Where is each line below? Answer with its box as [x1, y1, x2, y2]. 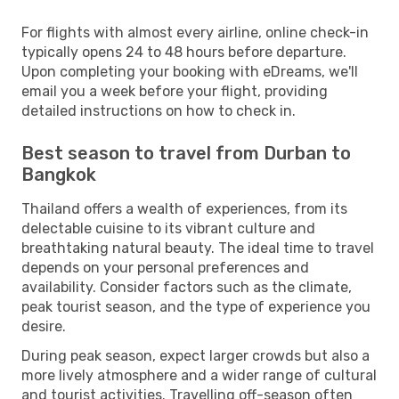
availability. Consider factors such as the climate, [21, 278, 352, 296]
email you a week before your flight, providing [21, 82, 328, 100]
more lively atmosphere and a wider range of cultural [21, 366, 377, 384]
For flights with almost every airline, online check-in [21, 23, 369, 41]
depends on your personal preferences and [21, 258, 309, 276]
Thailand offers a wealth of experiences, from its [21, 199, 347, 217]
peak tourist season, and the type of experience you [21, 297, 370, 315]
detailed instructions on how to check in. [21, 102, 296, 119]
